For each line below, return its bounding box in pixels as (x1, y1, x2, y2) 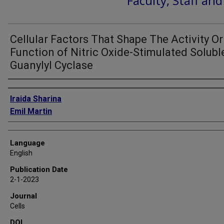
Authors (8, 82, 35, 92)
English (10, 149, 32, 157)
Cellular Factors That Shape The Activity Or (10, 33, 223, 45)
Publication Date (10, 165, 68, 174)
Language (10, 138, 45, 147)
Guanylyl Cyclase (10, 59, 93, 71)
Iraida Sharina (10, 94, 61, 103)
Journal (10, 191, 37, 200)
